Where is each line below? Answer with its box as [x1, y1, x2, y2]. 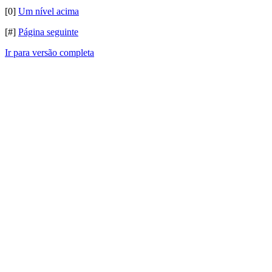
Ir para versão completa [5, 47, 94, 58]
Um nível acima [18, 6, 79, 16]
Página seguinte [18, 27, 78, 37]
